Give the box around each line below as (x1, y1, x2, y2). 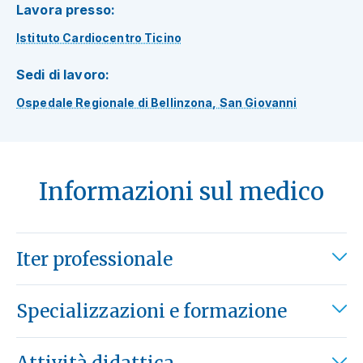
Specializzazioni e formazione (16, 299, 287, 322)
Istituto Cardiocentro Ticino (16, 31, 181, 45)
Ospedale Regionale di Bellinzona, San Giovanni (16, 95, 297, 109)
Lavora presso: (16, 2, 115, 19)
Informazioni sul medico (39, 177, 324, 207)
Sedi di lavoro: (16, 66, 110, 83)
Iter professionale (16, 247, 173, 271)
